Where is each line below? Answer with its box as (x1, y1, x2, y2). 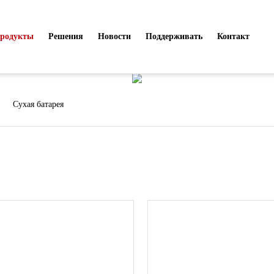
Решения (48, 32, 84, 41)
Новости (98, 32, 131, 41)
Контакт (217, 32, 250, 41)
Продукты (77, 35, 197, 67)
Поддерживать (146, 32, 203, 41)
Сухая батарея (13, 100, 64, 109)
